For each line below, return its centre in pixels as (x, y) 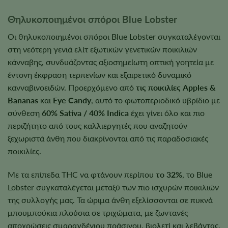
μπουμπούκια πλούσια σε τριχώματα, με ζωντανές (98, 212)
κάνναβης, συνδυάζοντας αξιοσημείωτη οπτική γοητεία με (111, 62)
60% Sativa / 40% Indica (85, 113)
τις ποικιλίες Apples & (176, 88)
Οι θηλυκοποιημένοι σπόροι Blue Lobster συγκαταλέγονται (114, 37)
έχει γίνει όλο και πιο (167, 113)
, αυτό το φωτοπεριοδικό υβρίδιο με (155, 100)
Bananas (23, 100)
